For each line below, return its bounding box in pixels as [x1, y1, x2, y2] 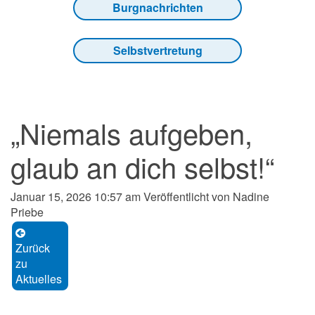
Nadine [233, 188, 269, 205]
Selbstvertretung [112, 42, 202, 59]
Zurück [15, 240, 50, 257]
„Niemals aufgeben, [11, 112, 252, 153]
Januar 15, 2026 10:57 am [11, 188, 141, 205]
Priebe [11, 204, 44, 221]
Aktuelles [15, 271, 62, 288]
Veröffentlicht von [143, 188, 233, 205]
